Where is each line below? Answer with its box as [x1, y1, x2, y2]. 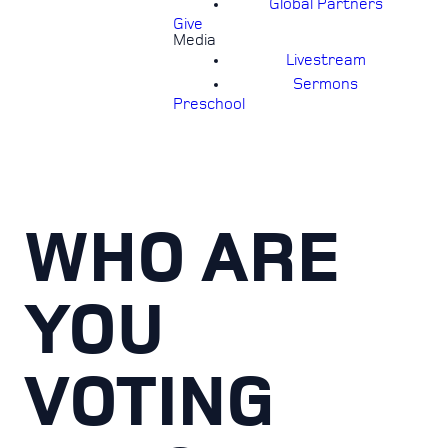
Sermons [293, 76, 358, 92]
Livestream [285, 52, 366, 68]
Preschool [173, 96, 245, 112]
